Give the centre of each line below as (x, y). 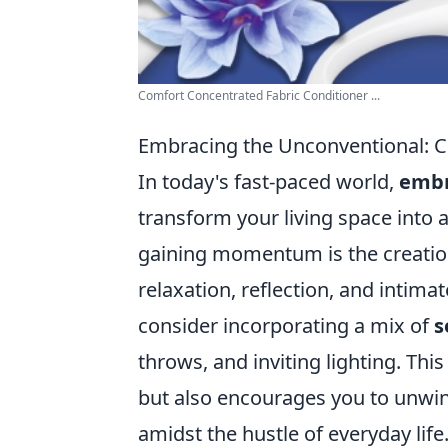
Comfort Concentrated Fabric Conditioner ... (259, 95)
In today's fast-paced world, (268, 181)
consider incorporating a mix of (286, 325)
